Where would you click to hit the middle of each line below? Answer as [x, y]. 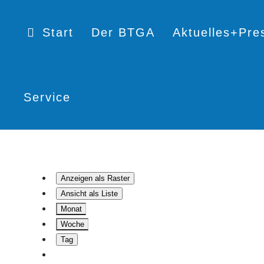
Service [47, 97]
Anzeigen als [83, 178]
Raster [117, 178]
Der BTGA [123, 32]
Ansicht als [81, 194]
